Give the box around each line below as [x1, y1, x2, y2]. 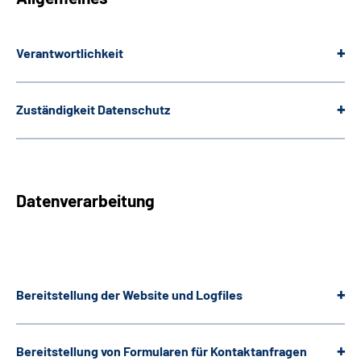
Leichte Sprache [35, 11, 128, 27]
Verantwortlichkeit [16, 45, 123, 61]
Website [122, 287, 169, 303]
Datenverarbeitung [16, 190, 155, 211]
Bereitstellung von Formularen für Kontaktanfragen [16, 343, 307, 359]
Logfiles [196, 287, 243, 303]
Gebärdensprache [37, 54, 139, 70]
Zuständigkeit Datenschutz [16, 102, 170, 118]
